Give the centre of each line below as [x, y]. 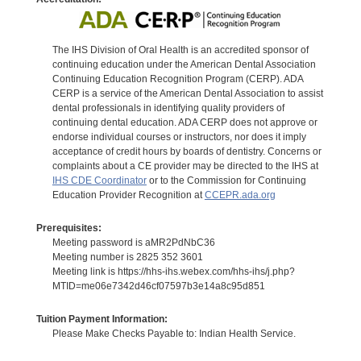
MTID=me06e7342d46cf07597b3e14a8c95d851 [158, 286]
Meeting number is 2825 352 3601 [127, 257]
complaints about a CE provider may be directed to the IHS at [185, 166]
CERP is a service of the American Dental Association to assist [187, 93]
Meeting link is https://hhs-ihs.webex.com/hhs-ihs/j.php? [173, 271]
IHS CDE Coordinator [99, 180]
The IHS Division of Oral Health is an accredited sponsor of [180, 50]
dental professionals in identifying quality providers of [168, 108]
